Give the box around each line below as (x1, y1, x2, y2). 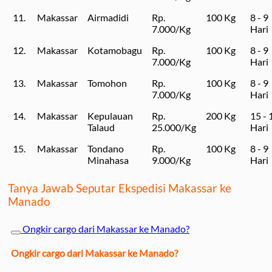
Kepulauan (87, 109, 133, 121)
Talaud (87, 121, 115, 133)
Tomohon (87, 76, 127, 89)
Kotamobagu (87, 44, 142, 56)
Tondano (87, 142, 124, 154)
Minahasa (87, 154, 129, 166)
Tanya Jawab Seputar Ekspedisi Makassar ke (8, 182, 231, 195)
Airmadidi (87, 11, 129, 23)
